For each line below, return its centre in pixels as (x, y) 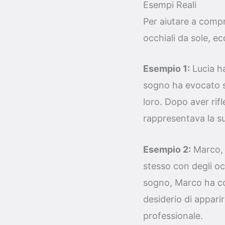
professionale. (173, 216)
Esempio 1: (166, 69)
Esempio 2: (167, 150)
